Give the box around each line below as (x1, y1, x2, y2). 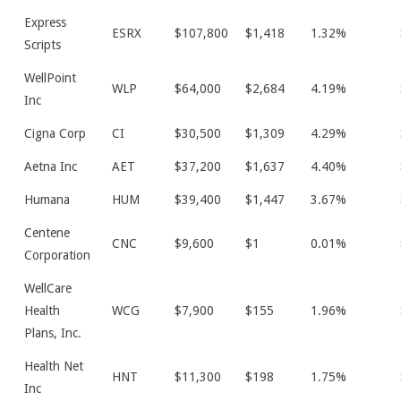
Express (24, 15, 66, 30)
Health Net (24, 359, 83, 373)
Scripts (24, 38, 61, 52)
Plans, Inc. (24, 326, 81, 340)
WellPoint (24, 71, 76, 85)
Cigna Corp (24, 126, 86, 141)
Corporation (24, 248, 90, 262)
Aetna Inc (24, 159, 77, 174)
